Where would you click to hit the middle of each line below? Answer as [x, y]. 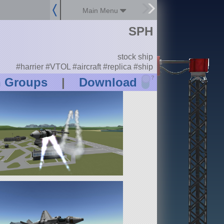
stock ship [135, 57]
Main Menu [101, 10]
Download [108, 82]
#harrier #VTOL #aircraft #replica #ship [84, 66]
